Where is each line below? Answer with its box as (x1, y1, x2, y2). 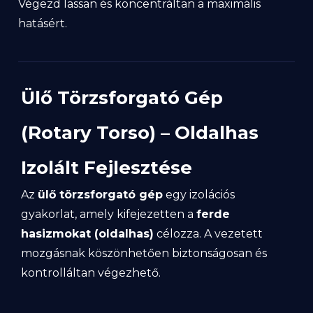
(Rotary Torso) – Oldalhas (21, 122, 259, 144)
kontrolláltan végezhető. (21, 266, 161, 279)
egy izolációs (163, 188, 235, 201)
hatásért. (18, 17, 68, 30)
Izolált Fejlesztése (21, 156, 192, 179)
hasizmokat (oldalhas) (21, 227, 154, 240)
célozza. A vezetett (154, 227, 263, 240)
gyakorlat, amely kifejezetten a (21, 208, 196, 221)
